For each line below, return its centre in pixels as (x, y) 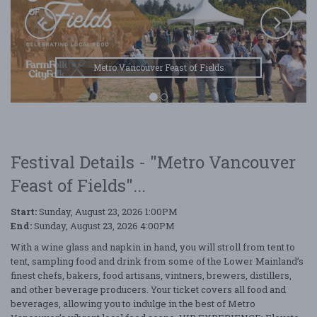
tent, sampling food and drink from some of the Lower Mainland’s (157, 261)
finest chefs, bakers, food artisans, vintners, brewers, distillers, (151, 275)
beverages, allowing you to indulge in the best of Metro (133, 303)
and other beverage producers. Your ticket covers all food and (148, 289)
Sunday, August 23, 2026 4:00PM (103, 225)
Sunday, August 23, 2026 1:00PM (107, 211)
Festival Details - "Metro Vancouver (153, 162)
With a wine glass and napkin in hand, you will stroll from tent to (153, 247)
